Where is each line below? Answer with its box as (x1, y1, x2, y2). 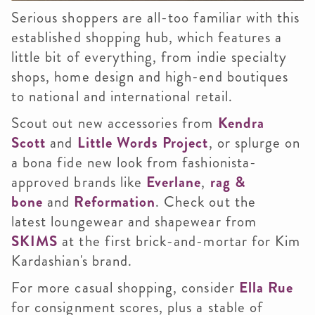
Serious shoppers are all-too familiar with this (11, 7, 300, 29)
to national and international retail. (11, 86, 233, 108)
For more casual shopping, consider (11, 277, 239, 299)
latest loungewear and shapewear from (11, 211, 257, 233)
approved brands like (11, 172, 147, 193)
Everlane (146, 172, 202, 193)
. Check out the (155, 191, 256, 213)
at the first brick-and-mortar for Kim (62, 231, 301, 252)
